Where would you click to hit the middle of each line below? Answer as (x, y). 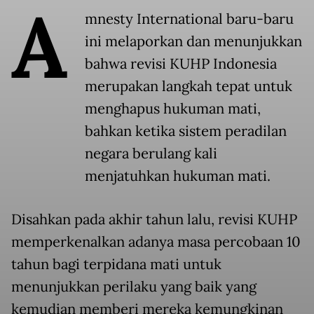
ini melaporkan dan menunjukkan (193, 42)
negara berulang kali (151, 154)
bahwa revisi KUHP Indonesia (181, 64)
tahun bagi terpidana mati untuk (116, 265)
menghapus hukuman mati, (173, 109)
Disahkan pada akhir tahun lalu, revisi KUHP (154, 220)
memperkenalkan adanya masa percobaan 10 (156, 242)
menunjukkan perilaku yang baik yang (134, 287)
